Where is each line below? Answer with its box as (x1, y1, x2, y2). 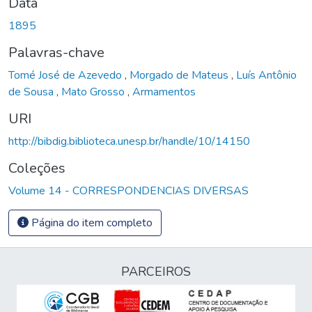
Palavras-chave (8, 42, 104, 62)
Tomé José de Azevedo (8, 67, 125, 83)
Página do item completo (29, 214, 153, 231)
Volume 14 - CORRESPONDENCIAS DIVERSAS (8, 182, 249, 198)
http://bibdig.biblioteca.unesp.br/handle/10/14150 (8, 133, 250, 149)
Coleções (8, 158, 65, 178)
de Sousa (8, 84, 56, 100)
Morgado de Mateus (130, 67, 231, 83)
